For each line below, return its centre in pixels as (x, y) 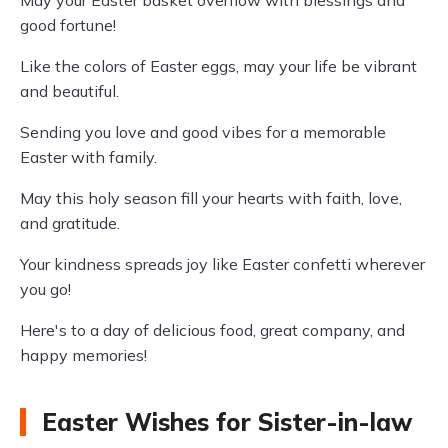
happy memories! (83, 355)
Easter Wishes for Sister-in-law (227, 422)
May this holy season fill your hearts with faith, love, (211, 198)
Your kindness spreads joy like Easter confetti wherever (222, 264)
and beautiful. (69, 91)
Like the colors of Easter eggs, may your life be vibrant (218, 66)
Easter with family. (88, 157)
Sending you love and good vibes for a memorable (203, 132)
